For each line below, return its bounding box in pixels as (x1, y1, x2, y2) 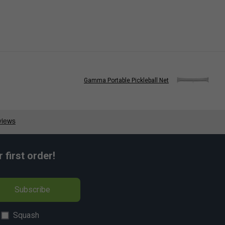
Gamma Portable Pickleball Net (84, 77, 169, 84)
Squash (13, 210, 39, 220)
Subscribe (8, 184, 56, 194)
